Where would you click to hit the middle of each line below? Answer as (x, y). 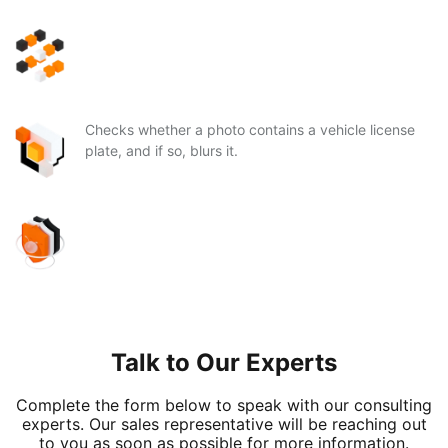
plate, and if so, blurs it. (161, 150)
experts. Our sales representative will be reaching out (224, 424)
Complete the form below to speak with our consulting (224, 405)
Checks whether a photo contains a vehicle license (250, 129)
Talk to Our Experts (224, 362)
